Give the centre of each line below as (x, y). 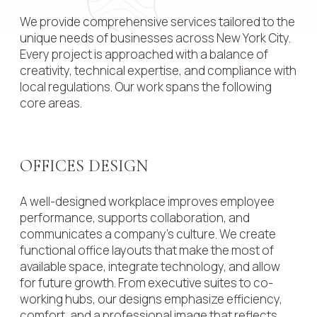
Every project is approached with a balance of (144, 54)
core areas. (51, 103)
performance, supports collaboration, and (135, 218)
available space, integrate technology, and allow (150, 267)
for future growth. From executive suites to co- (146, 283)
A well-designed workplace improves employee (147, 202)
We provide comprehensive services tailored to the (157, 22)
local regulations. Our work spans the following (146, 87)
